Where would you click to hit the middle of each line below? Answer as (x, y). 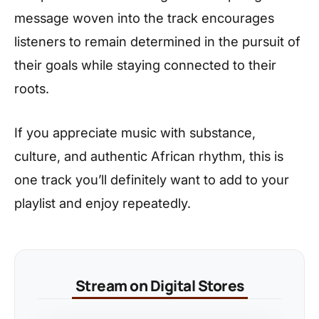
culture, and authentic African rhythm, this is (149, 156)
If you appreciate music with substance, (135, 132)
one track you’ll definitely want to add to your (152, 179)
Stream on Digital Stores (159, 285)
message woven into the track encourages (144, 17)
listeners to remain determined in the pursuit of (157, 41)
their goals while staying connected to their (145, 64)
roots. (32, 88)
